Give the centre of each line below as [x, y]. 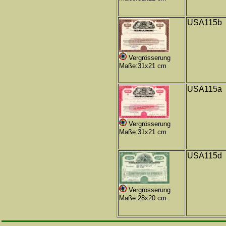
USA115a [205, 89]
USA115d [205, 156]
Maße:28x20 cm [143, 198]
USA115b [205, 22]
